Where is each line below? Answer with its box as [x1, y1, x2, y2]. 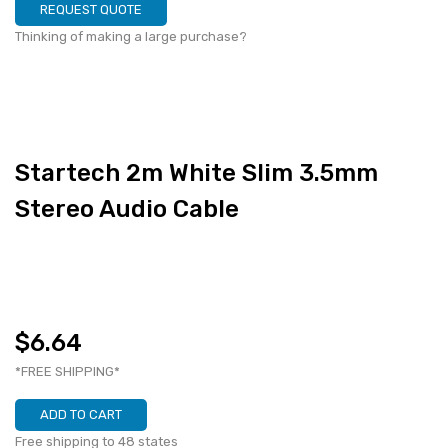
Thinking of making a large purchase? [15, 29, 247, 44]
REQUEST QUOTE [40, 2, 142, 17]
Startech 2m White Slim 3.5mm [15, 159, 378, 187]
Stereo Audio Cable [15, 195, 239, 223]
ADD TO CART [40, 407, 122, 422]
